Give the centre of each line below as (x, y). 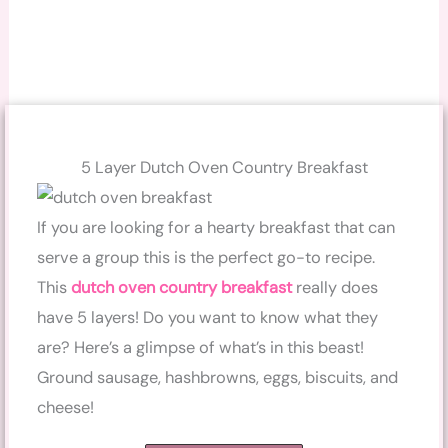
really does (335, 287)
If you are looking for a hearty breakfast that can (216, 227)
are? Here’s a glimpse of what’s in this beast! (203, 347)
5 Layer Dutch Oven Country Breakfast (224, 167)
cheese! (66, 407)
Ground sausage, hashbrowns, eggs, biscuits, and (218, 377)
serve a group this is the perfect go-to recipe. (206, 257)
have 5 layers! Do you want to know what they (208, 317)
